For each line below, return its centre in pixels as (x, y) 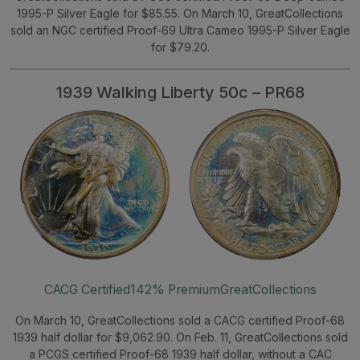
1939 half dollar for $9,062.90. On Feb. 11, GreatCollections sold (180, 337)
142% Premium (175, 289)
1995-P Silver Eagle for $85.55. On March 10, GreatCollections (180, 13)
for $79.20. (180, 47)
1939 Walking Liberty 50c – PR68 (180, 92)
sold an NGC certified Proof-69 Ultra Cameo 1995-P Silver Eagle (180, 30)
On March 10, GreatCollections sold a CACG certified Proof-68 (180, 320)
